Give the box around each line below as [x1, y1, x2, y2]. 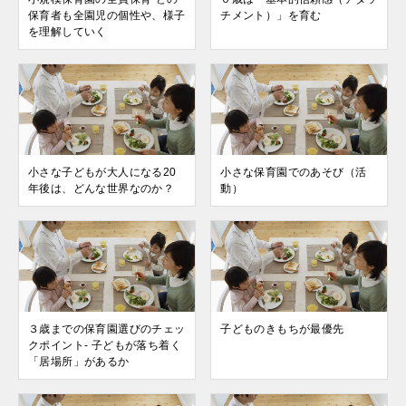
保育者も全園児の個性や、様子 [28, 9, 186, 22]
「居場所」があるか [28, 355, 130, 368]
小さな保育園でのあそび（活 [220, 166, 367, 179]
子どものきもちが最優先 [220, 323, 344, 335]
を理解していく [28, 25, 107, 38]
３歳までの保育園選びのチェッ [28, 323, 186, 335]
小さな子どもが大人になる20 [28, 166, 177, 179]
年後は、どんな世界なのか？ [28, 182, 175, 195]
